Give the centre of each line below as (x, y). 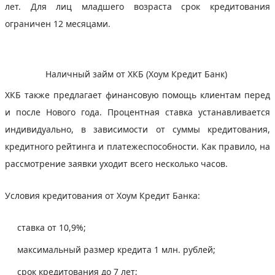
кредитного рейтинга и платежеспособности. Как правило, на (137, 146)
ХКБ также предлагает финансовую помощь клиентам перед (137, 95)
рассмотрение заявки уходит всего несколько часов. (118, 163)
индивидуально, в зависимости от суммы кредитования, (137, 129)
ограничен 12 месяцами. (59, 23)
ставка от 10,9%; (53, 227)
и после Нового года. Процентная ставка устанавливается (137, 112)
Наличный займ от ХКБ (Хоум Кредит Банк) (137, 74)
